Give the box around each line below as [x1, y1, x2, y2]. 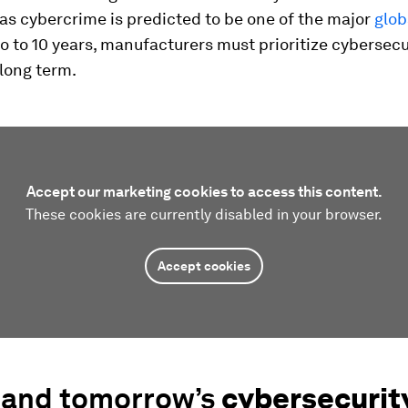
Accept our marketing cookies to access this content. [25, 183, 382, 200]
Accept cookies [158, 259, 250, 273]
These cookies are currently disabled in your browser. [25, 206, 382, 223]
